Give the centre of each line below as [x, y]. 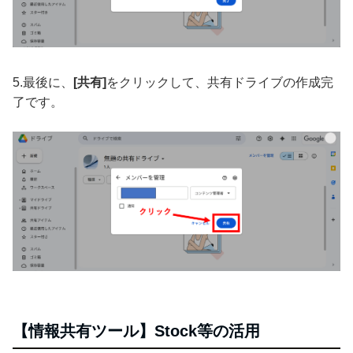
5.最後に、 [43, 82]
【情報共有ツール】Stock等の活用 [136, 331]
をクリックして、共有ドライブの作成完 [220, 82]
